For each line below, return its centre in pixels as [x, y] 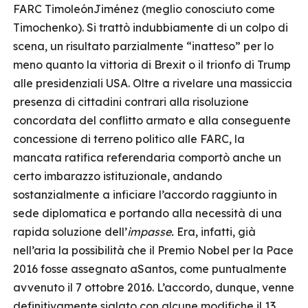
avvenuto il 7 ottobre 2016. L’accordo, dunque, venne [154, 287]
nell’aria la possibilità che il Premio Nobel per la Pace [153, 250]
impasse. [152, 232]
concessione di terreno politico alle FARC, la [129, 139]
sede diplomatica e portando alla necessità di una [147, 213]
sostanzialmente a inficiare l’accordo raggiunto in [145, 195]
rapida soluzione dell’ [70, 232]
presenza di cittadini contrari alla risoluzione [131, 102]
